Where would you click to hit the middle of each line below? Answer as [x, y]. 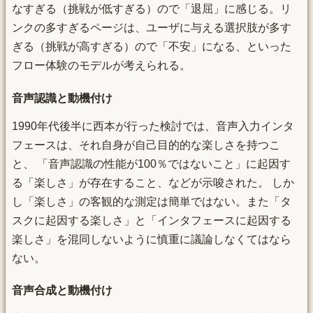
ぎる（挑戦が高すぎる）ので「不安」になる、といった [152, 47]
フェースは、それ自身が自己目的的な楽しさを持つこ [146, 145]
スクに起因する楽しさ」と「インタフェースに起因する [152, 220]
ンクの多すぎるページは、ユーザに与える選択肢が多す [152, 28]
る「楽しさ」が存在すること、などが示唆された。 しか [153, 182]
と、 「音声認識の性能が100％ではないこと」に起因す [151, 163]
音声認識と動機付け [62, 98]
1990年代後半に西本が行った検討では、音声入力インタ [153, 126]
